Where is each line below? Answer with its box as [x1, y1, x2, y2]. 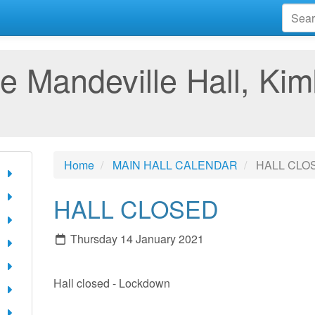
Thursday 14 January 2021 [67, 231, 205, 247]
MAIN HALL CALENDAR [112, 156, 238, 173]
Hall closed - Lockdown [53, 275, 171, 292]
